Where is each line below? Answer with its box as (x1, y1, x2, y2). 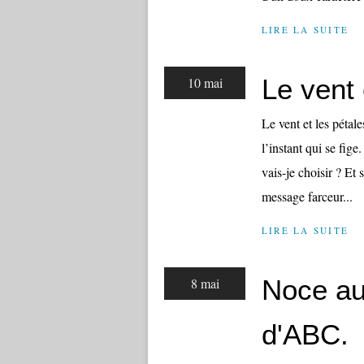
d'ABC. (262, 318, 349, 350)
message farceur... (262, 188, 353, 205)
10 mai (187, 74, 223, 91)
